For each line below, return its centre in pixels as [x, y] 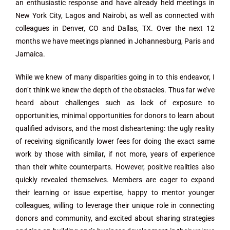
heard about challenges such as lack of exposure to [115, 103]
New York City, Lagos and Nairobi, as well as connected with [115, 15]
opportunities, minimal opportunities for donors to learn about [115, 116]
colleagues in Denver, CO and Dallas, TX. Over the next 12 [115, 28]
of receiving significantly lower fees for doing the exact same [115, 141]
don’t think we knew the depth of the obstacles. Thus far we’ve [115, 90]
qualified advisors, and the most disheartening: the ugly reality [115, 128]
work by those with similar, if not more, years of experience [115, 154]
